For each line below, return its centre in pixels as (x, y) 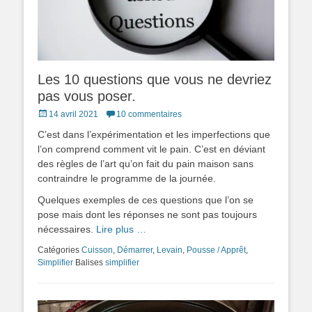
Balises (89, 263)
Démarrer (135, 250)
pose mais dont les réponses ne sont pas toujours (147, 215)
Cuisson (97, 250)
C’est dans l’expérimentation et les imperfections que (154, 135)
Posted (50, 114)
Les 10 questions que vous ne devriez (155, 80)
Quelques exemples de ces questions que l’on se (146, 200)
